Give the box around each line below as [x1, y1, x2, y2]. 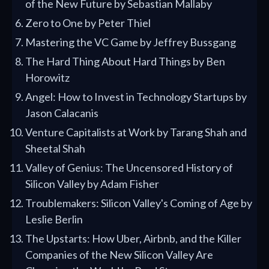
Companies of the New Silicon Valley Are [25, 248, 213, 262]
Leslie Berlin [25, 213, 83, 226]
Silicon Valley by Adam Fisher [25, 177, 159, 191]
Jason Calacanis [25, 106, 98, 120]
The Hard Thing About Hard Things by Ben [25, 55, 225, 68]
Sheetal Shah [25, 142, 85, 156]
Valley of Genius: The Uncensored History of [25, 161, 233, 175]
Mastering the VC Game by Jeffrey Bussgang [25, 35, 236, 49]
